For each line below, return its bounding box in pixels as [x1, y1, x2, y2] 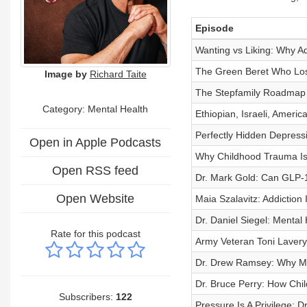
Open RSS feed [52, 163, 139, 177]
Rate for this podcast [50, 228, 140, 239]
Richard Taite [89, 68, 147, 79]
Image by [44, 68, 87, 79]
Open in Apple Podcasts [29, 135, 162, 149]
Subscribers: [58, 291, 116, 302]
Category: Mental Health [42, 103, 149, 114]
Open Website [56, 191, 135, 206]
